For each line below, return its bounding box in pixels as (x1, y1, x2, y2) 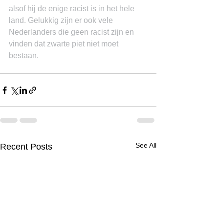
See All (135, 141, 156, 149)
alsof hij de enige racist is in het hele (9, 4, 136, 13)
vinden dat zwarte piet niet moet (9, 40, 120, 48)
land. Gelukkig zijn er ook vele (9, 16, 115, 24)
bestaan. (9, 51, 39, 60)
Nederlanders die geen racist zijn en (9, 28, 136, 36)
